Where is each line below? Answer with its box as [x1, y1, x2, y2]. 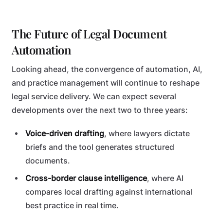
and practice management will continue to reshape [12, 78, 200, 88]
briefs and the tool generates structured [25, 143, 174, 152]
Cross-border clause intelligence [25, 174, 147, 183]
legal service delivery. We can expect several [12, 92, 176, 101]
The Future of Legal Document [12, 26, 167, 41]
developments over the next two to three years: [12, 106, 188, 115]
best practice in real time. [25, 201, 119, 210]
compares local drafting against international [25, 187, 192, 197]
